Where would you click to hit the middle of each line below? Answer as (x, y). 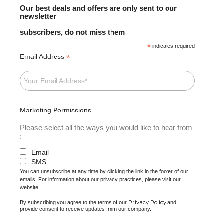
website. (30, 187)
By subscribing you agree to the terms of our (74, 202)
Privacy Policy (147, 202)
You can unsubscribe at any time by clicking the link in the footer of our (104, 171)
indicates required (173, 45)
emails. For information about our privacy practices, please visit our (100, 179)
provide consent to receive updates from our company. (85, 208)
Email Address (43, 56)
